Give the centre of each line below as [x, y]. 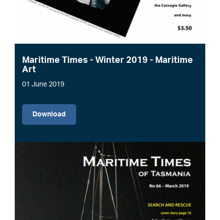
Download [49, 115]
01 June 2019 [43, 85]
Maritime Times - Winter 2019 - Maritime [108, 61]
